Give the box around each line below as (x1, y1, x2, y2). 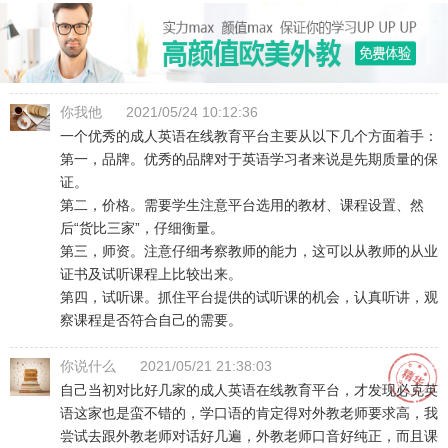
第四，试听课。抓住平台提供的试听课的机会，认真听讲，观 (60, 289, 438, 305)
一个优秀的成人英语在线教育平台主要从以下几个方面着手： (60, 128, 438, 144)
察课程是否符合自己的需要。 (60, 312, 242, 328)
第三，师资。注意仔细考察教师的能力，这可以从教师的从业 (60, 243, 438, 259)
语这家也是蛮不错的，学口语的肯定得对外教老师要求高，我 (60, 405, 438, 421)
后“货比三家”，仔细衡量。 (60, 220, 224, 236)
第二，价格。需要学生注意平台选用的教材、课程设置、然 (60, 197, 424, 213)
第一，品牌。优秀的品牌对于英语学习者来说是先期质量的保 (60, 151, 438, 167)
